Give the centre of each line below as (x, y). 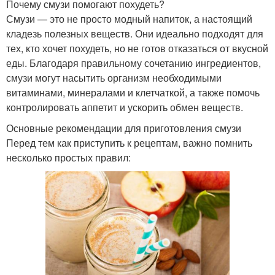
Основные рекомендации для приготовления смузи (124, 128)
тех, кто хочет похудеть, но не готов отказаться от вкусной (137, 48)
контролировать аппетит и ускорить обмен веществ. (125, 107)
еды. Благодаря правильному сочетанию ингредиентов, (134, 63)
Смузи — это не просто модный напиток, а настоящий (129, 18)
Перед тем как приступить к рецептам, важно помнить (129, 142)
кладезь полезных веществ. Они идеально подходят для (135, 33)
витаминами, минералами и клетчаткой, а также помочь (133, 92)
